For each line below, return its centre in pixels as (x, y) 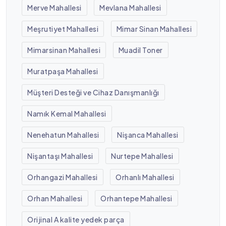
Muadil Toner (140, 50)
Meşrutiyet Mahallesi (63, 29)
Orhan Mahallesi (55, 198)
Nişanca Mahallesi (148, 134)
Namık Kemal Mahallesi (67, 113)
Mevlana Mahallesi (130, 7)
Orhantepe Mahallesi (136, 198)
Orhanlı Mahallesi (145, 177)
